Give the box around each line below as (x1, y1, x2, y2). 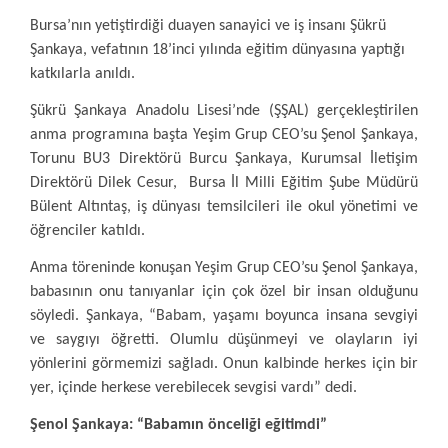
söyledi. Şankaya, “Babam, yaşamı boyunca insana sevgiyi (30, 308, 418, 324)
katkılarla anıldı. (30, 66, 135, 82)
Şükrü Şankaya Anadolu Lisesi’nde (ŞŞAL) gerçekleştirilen (30, 103, 418, 119)
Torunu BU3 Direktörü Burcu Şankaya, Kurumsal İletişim (30, 151, 418, 167)
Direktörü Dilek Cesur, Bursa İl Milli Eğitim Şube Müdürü (30, 175, 418, 191)
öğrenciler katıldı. (30, 223, 145, 239)
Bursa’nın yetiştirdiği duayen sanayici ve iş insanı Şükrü (30, 18, 386, 34)
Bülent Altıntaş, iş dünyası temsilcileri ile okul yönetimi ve (30, 199, 418, 215)
